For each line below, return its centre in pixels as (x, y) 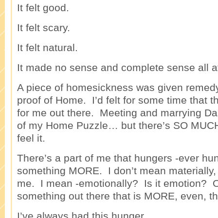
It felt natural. (47, 47)
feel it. (31, 138)
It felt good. (43, 8)
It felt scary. (44, 27)
